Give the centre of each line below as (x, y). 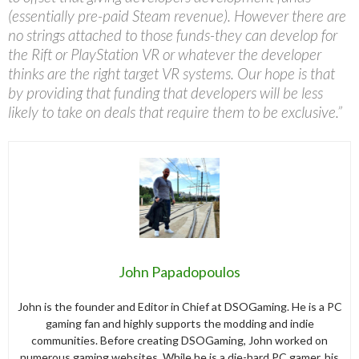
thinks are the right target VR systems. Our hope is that (171, 73)
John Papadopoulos (179, 271)
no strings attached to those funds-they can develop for (173, 34)
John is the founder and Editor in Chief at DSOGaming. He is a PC (179, 306)
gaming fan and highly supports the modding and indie (179, 323)
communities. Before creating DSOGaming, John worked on (179, 340)
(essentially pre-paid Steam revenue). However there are (177, 15)
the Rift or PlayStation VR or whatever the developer (165, 54)
